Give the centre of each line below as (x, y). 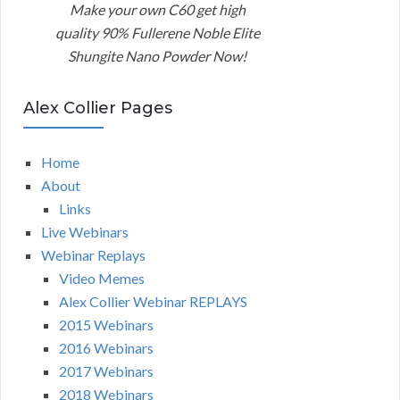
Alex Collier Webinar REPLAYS (153, 301)
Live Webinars (85, 231)
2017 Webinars (106, 371)
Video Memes (102, 278)
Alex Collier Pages (98, 108)
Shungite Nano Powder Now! (157, 55)
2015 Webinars (106, 324)
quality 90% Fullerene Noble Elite (157, 32)
